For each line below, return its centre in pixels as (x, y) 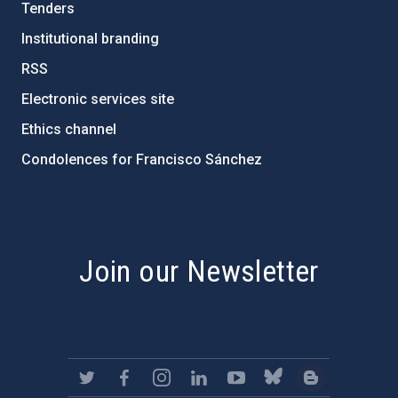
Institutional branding (90, 39)
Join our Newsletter (199, 271)
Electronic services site (98, 99)
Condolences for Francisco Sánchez (142, 160)
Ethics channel (69, 130)
